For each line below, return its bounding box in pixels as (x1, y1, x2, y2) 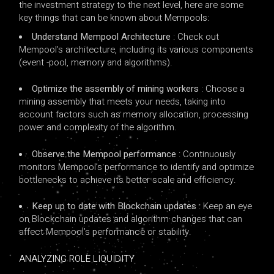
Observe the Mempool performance (32, 147, 179, 161)
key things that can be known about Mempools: (19, 10, 210, 24)
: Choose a (201, 82, 245, 96)
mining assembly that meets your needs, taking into (19, 95, 226, 109)
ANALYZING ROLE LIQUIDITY (19, 251, 135, 265)
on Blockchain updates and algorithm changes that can (19, 212, 243, 226)
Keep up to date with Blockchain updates (32, 199, 199, 213)
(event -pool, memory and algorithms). (19, 55, 173, 69)
